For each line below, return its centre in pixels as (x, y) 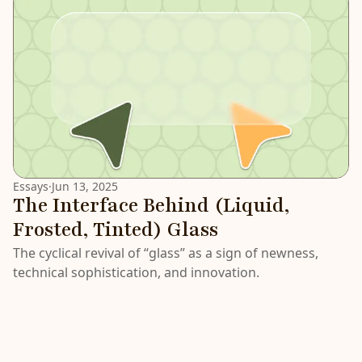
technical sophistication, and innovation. (136, 273)
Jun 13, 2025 (85, 187)
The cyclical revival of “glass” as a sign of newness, (166, 253)
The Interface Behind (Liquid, (151, 206)
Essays (31, 187)
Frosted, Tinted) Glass (116, 230)
